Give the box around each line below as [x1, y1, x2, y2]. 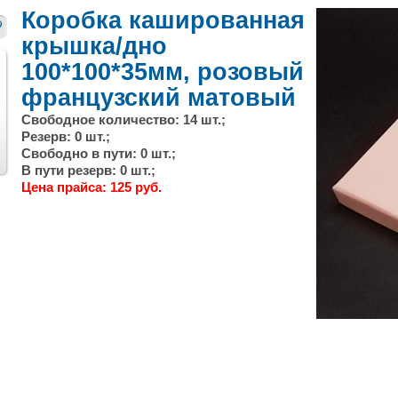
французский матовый [21, 84, 296, 111]
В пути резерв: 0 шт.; [21, 163, 155, 178]
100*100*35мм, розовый [21, 59, 304, 85]
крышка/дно [21, 33, 167, 60]
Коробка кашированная [21, 7, 305, 34]
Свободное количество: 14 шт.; [21, 112, 226, 127]
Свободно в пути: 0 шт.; [21, 146, 176, 161]
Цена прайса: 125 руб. [21, 179, 162, 195]
